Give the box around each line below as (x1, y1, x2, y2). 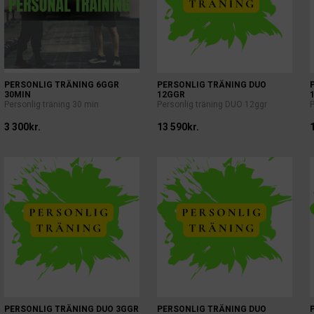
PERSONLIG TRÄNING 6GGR (4, 80, 119, 90)
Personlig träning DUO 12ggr (156, 100, 267, 109)
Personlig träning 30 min (4, 100, 99, 109)
